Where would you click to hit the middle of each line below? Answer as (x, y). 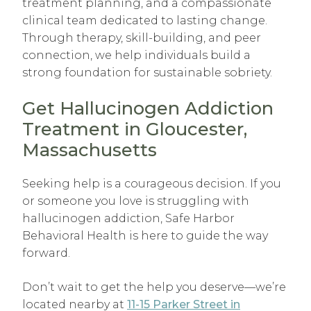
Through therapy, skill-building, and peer (142, 38)
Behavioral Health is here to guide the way (145, 236)
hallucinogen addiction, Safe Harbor (128, 219)
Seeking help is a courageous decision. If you (152, 184)
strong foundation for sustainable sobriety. (147, 73)
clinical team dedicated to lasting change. (145, 21)
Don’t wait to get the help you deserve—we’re (154, 287)
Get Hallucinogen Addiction (148, 108)
